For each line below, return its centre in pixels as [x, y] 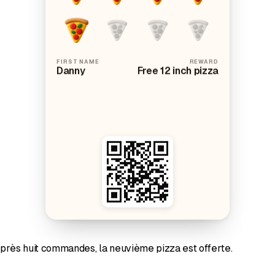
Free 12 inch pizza [178, 71]
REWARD [204, 62]
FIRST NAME [78, 62]
